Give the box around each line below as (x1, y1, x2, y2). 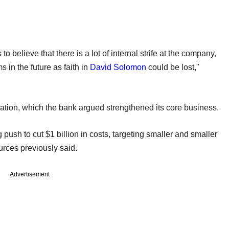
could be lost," (146, 62, 199, 72)
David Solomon (90, 62, 146, 72)
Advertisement (10, 170, 50, 178)
